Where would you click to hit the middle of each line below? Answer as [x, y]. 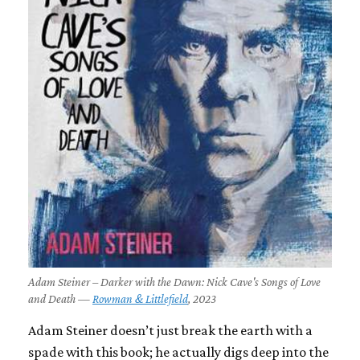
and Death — [60, 299]
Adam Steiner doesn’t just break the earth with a [170, 331]
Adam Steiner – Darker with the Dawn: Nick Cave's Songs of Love [174, 282]
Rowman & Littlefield [140, 299]
